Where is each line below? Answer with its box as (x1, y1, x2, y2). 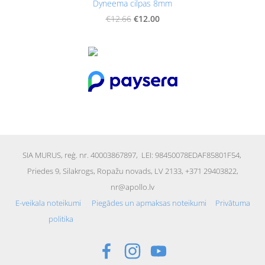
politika (48, 213, 73, 224)
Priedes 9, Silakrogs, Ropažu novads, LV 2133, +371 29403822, (27, 165, 238, 176)
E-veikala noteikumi (15, 197, 81, 208)
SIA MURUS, (22, 149, 64, 160)
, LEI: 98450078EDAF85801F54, (135, 149, 243, 160)
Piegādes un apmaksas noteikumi (91, 197, 206, 208)
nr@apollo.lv (111, 181, 154, 192)
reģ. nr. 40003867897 (64, 149, 136, 160)
